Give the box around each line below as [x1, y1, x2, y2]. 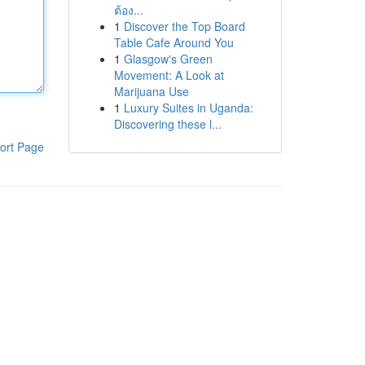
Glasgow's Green [123, 51, 213, 67]
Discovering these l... [113, 116, 222, 132]
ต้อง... [113, 2, 143, 18]
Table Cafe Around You [113, 34, 234, 51]
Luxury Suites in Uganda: [123, 99, 253, 116]
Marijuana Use [113, 83, 189, 99]
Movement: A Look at [113, 67, 224, 83]
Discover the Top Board [123, 18, 245, 34]
